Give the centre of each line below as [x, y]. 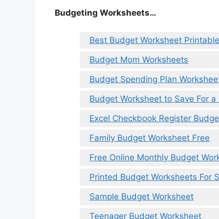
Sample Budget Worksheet [142, 196]
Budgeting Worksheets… [106, 13]
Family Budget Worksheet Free [150, 138]
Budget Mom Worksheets [139, 59]
